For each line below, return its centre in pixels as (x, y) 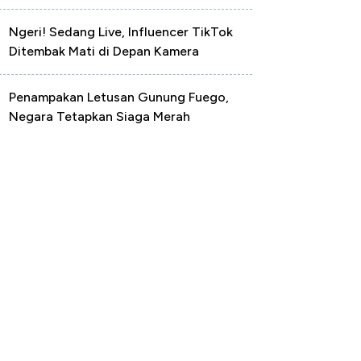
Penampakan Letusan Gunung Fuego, (119, 97)
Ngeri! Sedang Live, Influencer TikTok (121, 32)
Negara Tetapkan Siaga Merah (100, 116)
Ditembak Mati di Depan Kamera (104, 51)
